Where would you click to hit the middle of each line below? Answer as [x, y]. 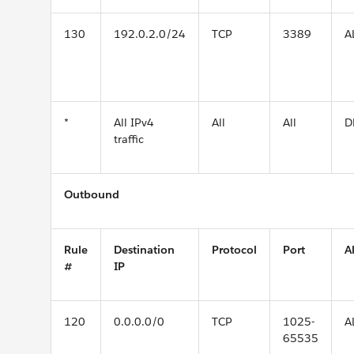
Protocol [234, 250]
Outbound [92, 194]
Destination [144, 250]
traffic [129, 139]
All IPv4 [134, 122]
